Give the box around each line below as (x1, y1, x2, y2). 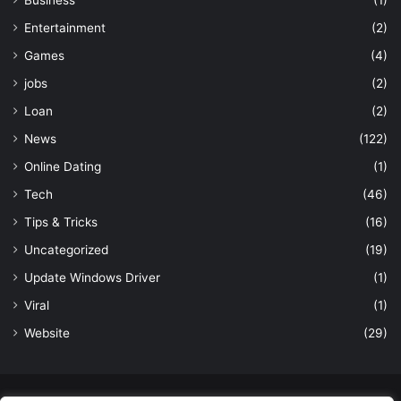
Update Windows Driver (24, 269, 160, 285)
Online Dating (24, 158, 101, 174)
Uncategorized (24, 242, 108, 257)
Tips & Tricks (24, 214, 98, 229)
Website (24, 325, 70, 340)
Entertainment (24, 20, 106, 35)
